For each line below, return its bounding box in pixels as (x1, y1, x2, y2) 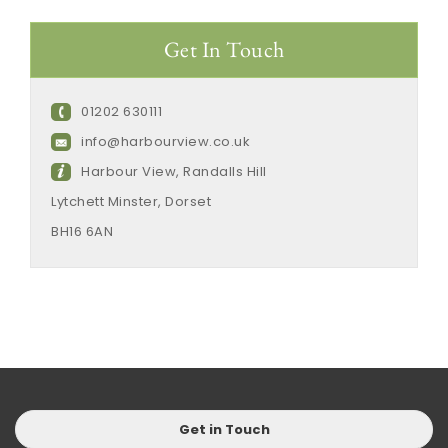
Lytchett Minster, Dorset (51, 192, 211, 212)
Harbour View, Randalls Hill (81, 162, 267, 182)
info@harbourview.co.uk (81, 132, 250, 152)
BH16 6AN (51, 222, 113, 242)
